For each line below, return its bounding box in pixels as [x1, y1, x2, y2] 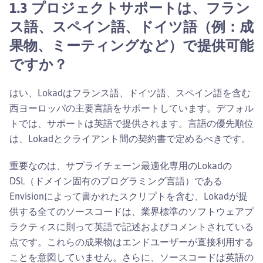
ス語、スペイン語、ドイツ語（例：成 [9, 17, 254, 35]
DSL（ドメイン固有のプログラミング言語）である [9, 174, 222, 187]
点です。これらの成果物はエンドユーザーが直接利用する [9, 235, 254, 248]
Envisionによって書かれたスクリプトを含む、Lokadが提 [9, 190, 248, 202]
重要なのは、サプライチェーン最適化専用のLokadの [9, 159, 232, 171]
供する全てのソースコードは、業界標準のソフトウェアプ [9, 205, 254, 217]
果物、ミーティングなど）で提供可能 [9, 36, 254, 54]
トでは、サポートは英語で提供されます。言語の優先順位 [9, 117, 254, 129]
